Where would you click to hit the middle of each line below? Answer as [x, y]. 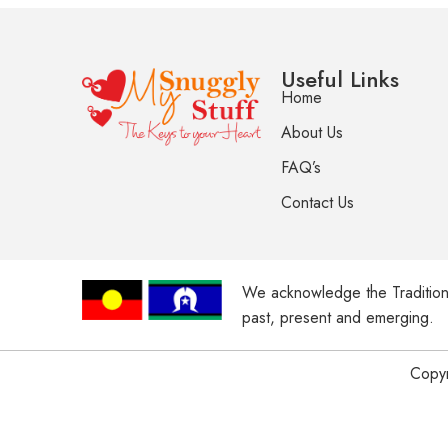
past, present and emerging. [337, 318]
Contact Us [318, 203]
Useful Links [340, 79]
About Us [312, 133]
